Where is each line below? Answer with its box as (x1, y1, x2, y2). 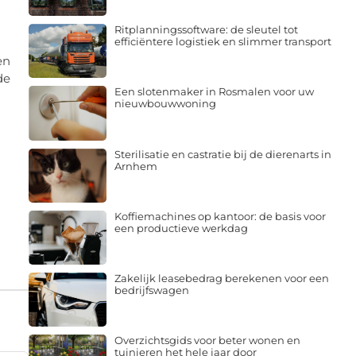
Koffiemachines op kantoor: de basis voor (114, 206, 326, 219)
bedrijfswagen (114, 281, 189, 294)
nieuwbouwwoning (114, 94, 216, 107)
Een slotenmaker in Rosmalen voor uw (114, 82, 314, 95)
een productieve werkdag (114, 218, 248, 231)
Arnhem (114, 156, 157, 169)
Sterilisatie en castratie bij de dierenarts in (114, 144, 331, 157)
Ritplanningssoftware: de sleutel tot (114, 20, 298, 33)
